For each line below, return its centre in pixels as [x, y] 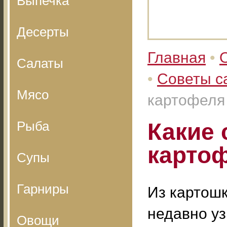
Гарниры [43, 189]
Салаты [40, 63]
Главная [177, 58]
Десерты [43, 32]
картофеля [186, 100]
